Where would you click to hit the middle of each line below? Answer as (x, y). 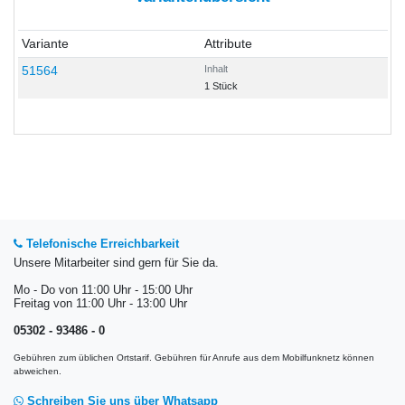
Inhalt (216, 69)
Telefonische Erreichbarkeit (101, 245)
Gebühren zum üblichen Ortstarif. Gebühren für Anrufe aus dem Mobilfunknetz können (194, 357)
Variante (45, 44)
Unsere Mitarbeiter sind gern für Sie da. (116, 263)
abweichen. (38, 371)
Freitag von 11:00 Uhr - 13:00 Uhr (100, 303)
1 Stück (221, 86)
